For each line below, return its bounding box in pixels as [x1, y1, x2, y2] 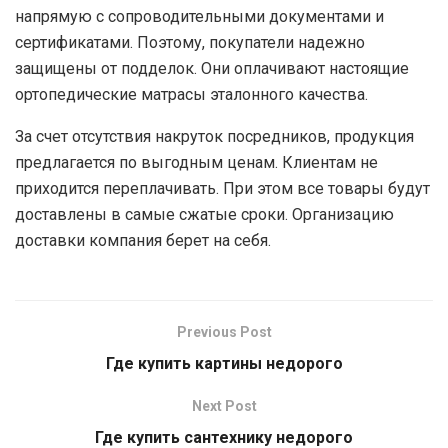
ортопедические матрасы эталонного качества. [15, 84, 368, 104]
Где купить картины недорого [105, 353, 343, 373]
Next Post [191, 397, 257, 414]
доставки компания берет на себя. [15, 230, 271, 250]
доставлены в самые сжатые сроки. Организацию [15, 204, 394, 224]
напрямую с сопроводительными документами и [15, 6, 384, 26]
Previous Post [176, 323, 272, 340]
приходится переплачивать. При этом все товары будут [15, 178, 430, 198]
